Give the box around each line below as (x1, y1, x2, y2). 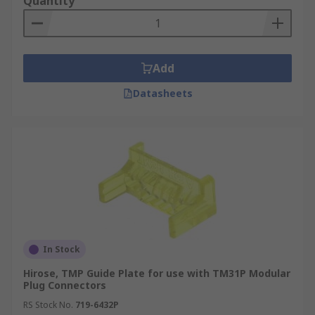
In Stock (43, 243, 80, 255)
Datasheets (132, 86, 193, 100)
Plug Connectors (23, 278, 106, 292)
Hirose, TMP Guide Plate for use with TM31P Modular (23, 266, 290, 280)
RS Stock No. (23, 299, 73, 311)
